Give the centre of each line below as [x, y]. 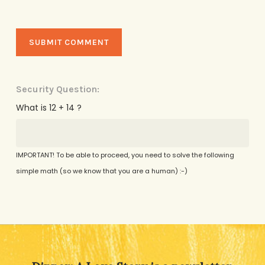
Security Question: [57, 89]
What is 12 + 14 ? [49, 108]
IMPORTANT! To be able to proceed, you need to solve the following [125, 155]
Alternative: [40, 214]
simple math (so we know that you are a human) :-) [101, 171]
